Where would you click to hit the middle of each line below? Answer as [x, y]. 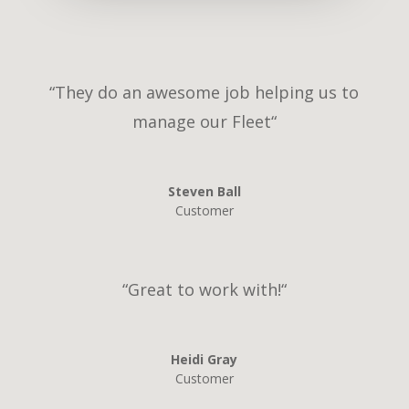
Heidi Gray [204, 360]
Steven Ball [204, 192]
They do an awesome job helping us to [207, 93]
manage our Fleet [201, 122]
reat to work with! [210, 290]
